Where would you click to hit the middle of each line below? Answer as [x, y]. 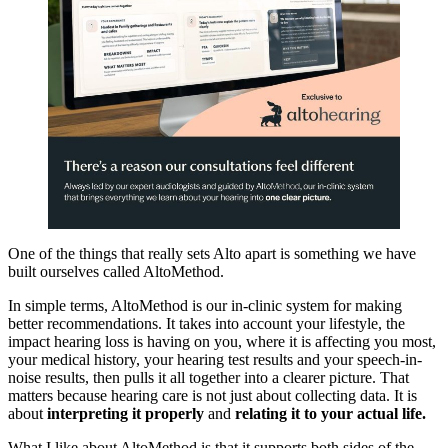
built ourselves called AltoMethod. [116, 271]
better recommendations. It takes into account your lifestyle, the [206, 323]
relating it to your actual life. [330, 413]
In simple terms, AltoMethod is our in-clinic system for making [205, 305]
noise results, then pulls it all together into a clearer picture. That [208, 377]
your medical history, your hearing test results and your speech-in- [215, 359]
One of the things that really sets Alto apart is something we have [212, 253]
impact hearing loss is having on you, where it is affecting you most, [222, 341]
